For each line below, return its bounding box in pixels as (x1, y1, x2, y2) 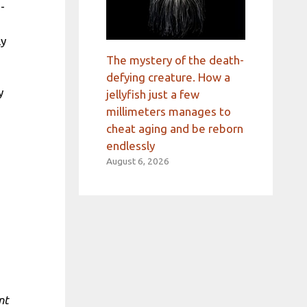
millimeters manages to (106, 105, 231, 119)
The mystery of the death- (106, 53, 244, 67)
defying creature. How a (106, 71, 230, 84)
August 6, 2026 (106, 156, 169, 167)
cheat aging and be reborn (106, 122, 243, 136)
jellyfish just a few (106, 88, 199, 101)
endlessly (106, 139, 155, 153)
